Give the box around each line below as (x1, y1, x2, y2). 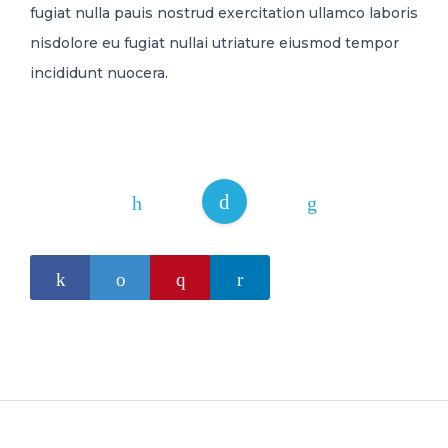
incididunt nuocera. (30, 64, 168, 83)
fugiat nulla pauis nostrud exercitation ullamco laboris (30, 4, 418, 23)
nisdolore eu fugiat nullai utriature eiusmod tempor (30, 34, 399, 53)
